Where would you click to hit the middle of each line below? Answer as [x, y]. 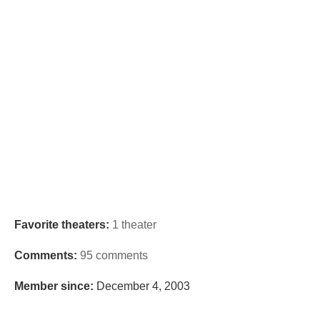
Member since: [54, 286]
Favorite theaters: [62, 225]
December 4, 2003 [142, 286]
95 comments [114, 255]
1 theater [134, 225]
